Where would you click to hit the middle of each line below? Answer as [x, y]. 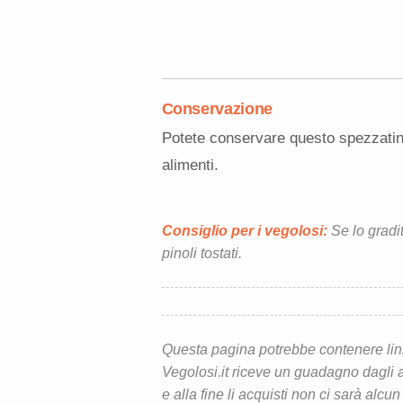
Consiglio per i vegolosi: [244, 230]
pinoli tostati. [201, 253]
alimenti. [190, 165]
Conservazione [217, 108]
